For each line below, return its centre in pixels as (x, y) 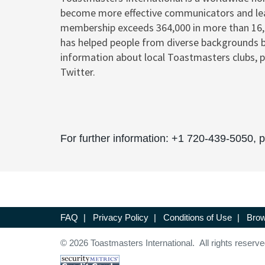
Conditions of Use (198, 217)
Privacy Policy (121, 217)
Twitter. (78, 72)
